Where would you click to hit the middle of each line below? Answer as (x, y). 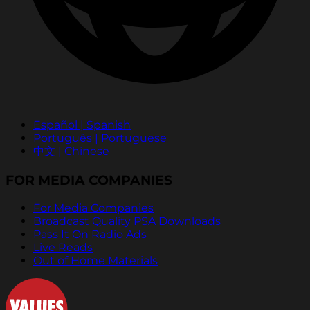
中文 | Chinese (71, 152)
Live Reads (63, 247)
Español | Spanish (82, 125)
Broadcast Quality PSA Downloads (127, 221)
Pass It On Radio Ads (90, 234)
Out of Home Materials (95, 260)
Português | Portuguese (100, 138)
